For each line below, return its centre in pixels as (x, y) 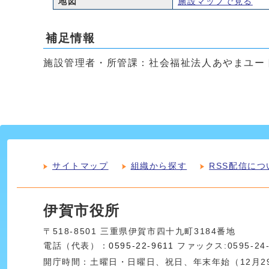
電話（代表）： (76, 246)
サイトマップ (80, 166)
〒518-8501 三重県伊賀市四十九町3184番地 (140, 232)
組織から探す (159, 166)
